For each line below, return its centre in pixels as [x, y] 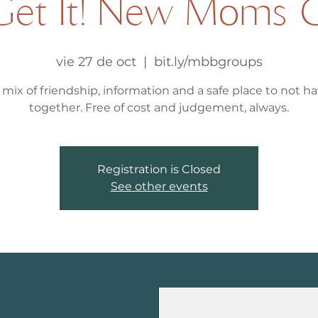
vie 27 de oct [96, 62]
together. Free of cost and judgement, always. [159, 108]
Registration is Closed [159, 169]
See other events [159, 186]
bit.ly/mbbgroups [208, 62]
